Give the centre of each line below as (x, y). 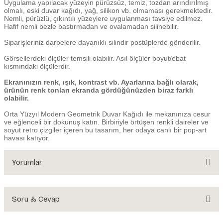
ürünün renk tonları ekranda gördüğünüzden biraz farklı (99, 90)
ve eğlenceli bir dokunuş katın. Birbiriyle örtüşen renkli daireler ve (106, 122)
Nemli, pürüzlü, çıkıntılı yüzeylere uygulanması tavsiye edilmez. (103, 18)
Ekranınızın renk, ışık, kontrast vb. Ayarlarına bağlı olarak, (101, 82)
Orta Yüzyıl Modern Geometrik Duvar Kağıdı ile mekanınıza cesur (107, 114)
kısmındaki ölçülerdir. (37, 66)
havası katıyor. (27, 138)
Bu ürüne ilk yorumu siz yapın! (111, 199)
